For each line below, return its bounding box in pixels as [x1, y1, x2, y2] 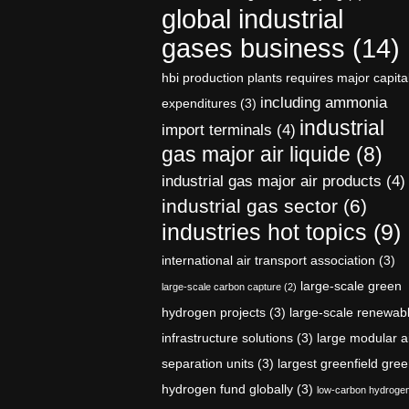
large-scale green [300, 278, 402, 293]
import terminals [162, 121, 272, 139]
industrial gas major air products [162, 173, 382, 190]
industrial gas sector [162, 195, 338, 216]
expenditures [162, 96, 236, 110]
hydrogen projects [162, 305, 266, 320]
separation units [162, 356, 254, 371]
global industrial [162, 4, 343, 34]
